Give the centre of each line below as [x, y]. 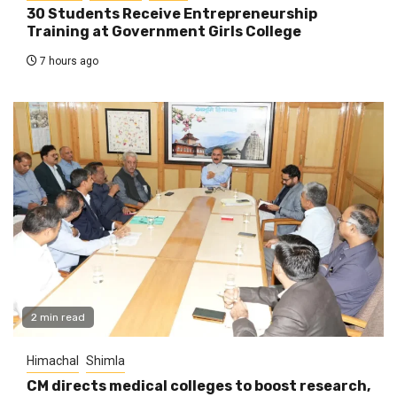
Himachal [53, 360]
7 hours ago [68, 61]
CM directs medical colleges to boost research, [198, 385]
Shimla [105, 360]
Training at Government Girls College [164, 31]
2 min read [58, 317]
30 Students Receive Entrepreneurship [172, 13]
